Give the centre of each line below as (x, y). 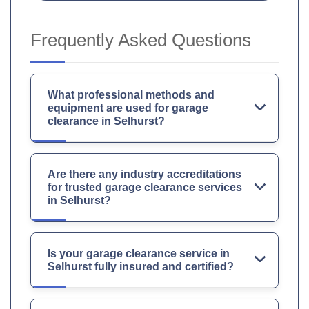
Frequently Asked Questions (141, 40)
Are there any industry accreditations (144, 175)
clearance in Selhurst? (106, 121)
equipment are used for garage (128, 108)
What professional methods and (131, 95)
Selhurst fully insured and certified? (141, 267)
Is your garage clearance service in (139, 254)
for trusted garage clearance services (145, 188)
